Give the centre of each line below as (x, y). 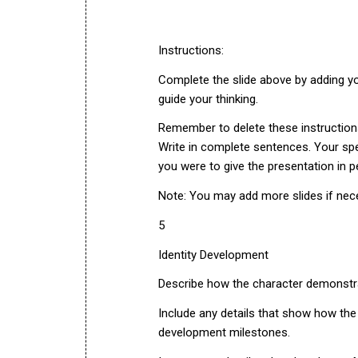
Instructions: (191, 50)
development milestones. (224, 332)
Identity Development (213, 255)
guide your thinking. (208, 99)
